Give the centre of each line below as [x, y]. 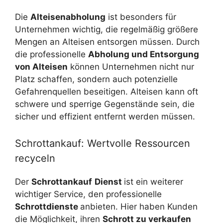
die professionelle [52, 55]
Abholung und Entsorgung [144, 55]
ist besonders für [141, 17]
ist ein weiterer [154, 181]
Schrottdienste [48, 206]
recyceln [35, 158]
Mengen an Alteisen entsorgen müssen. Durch [107, 42]
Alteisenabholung [68, 17]
